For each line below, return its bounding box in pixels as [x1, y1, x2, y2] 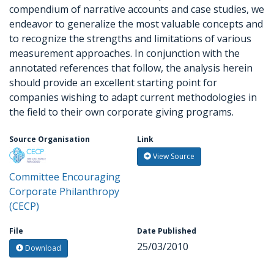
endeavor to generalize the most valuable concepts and [9, 17, 263, 31]
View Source [151, 151, 194, 161]
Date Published [137, 226, 196, 236]
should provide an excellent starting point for [9, 76, 217, 89]
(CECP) [9, 199, 39, 213]
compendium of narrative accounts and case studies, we [9, 2, 264, 16]
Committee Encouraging [9, 170, 120, 183]
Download [23, 243, 61, 253]
